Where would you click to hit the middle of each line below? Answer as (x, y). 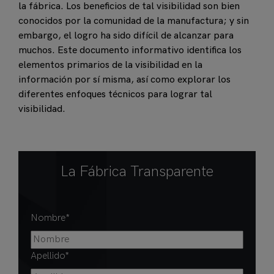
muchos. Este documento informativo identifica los (130, 50)
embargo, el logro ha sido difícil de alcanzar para (126, 36)
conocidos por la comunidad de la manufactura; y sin (134, 21)
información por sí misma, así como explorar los (124, 80)
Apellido (48, 256)
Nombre (48, 218)
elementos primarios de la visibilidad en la (110, 65)
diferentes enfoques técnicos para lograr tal (115, 94)
